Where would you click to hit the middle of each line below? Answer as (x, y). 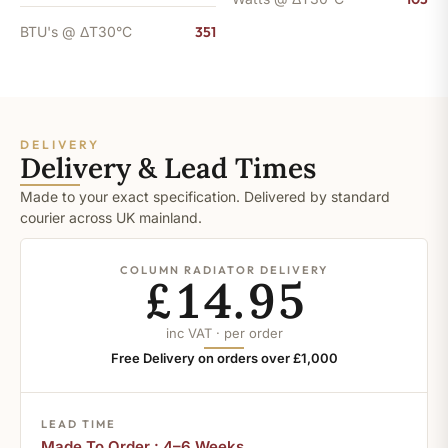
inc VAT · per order (224, 332)
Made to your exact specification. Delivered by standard (205, 196)
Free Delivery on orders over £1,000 (224, 357)
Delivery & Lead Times (168, 167)
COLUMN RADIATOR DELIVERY (224, 269)
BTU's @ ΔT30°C (76, 31)
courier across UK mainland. (111, 217)
